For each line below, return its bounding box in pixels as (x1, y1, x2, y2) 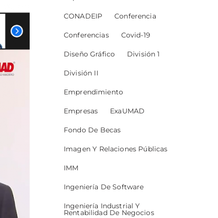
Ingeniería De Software (64, 182, 144, 192)
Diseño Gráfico (64, 50, 115, 59)
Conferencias (64, 31, 109, 40)
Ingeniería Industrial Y (64, 201, 140, 211)
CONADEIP (64, 12, 103, 21)
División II (64, 69, 98, 78)
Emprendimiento (64, 88, 123, 97)
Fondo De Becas (64, 126, 121, 135)
